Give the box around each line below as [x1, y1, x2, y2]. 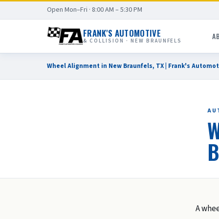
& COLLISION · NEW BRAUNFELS [83, 37, 182, 44]
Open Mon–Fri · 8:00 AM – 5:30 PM [47, 5, 142, 15]
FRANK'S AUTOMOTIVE [83, 26, 161, 39]
